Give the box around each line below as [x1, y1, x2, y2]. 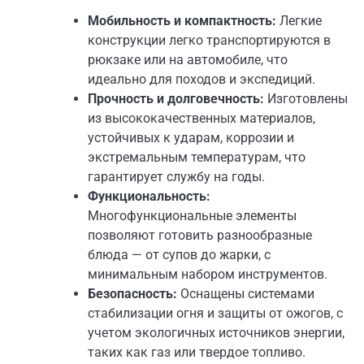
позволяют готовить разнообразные [88, 227, 312, 243]
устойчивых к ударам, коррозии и [88, 129, 294, 145]
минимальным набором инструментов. [88, 266, 327, 282]
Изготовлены [264, 90, 348, 106]
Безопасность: [88, 285, 177, 301]
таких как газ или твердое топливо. [88, 344, 305, 360]
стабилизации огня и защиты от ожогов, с [88, 305, 343, 321]
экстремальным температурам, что [88, 149, 305, 165]
